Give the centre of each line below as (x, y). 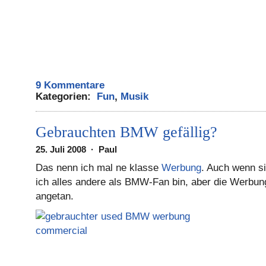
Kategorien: (66, 96)
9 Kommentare (70, 85)
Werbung (181, 168)
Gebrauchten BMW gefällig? (126, 132)
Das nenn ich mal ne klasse (99, 168)
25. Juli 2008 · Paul (79, 149)
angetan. (55, 196)
